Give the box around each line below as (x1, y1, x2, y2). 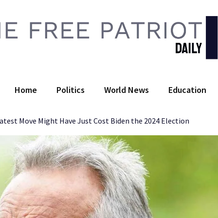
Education (168, 84, 206, 96)
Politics (56, 84, 85, 96)
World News (104, 84, 149, 96)
